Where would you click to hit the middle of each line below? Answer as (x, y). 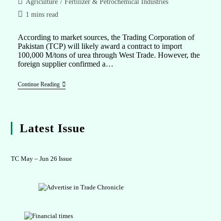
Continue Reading (38, 85)
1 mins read (42, 15)
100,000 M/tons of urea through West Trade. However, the (109, 55)
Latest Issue (53, 129)
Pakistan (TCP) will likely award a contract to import (100, 46)
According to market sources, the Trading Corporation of (106, 37)
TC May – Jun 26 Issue (42, 159)
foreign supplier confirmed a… (65, 64)
